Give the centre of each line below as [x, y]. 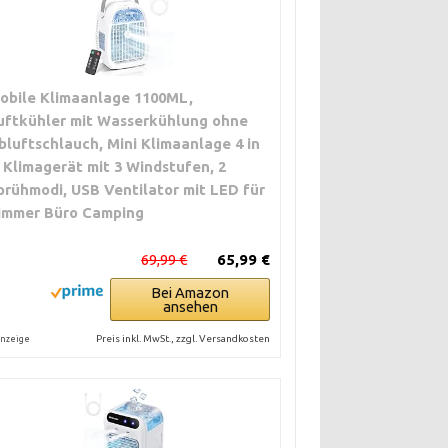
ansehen [190, 306]
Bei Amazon [190, 292]
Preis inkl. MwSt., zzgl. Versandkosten [183, 338]
